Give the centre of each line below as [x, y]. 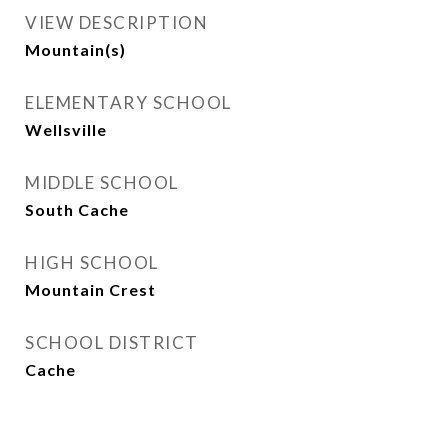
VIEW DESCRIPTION [116, 22]
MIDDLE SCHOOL [102, 182]
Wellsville [66, 129]
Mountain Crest [90, 289]
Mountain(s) [75, 49]
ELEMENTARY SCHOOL [128, 102]
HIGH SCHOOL [92, 262]
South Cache [77, 209]
